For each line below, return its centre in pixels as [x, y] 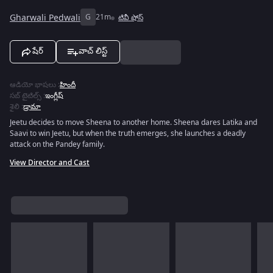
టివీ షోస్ [131, 18]
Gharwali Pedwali [45, 18]
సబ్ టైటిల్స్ [26, 96]
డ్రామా [32, 107]
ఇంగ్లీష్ [54, 96]
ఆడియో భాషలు [33, 85]
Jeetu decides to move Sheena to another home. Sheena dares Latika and [133, 122]
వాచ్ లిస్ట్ [93, 51]
